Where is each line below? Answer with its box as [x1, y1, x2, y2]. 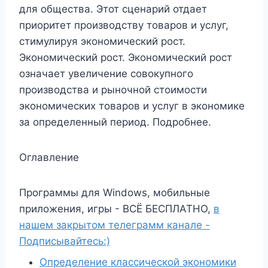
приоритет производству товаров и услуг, [19, 19, 229, 31]
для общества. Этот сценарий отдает [19, 3, 207, 15]
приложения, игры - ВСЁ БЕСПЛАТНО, [19, 203, 214, 215]
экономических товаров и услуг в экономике [19, 100, 245, 112]
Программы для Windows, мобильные [19, 187, 210, 199]
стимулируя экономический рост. [19, 35, 185, 47]
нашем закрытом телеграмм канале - [19, 219, 210, 231]
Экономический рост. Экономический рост [19, 51, 232, 63]
